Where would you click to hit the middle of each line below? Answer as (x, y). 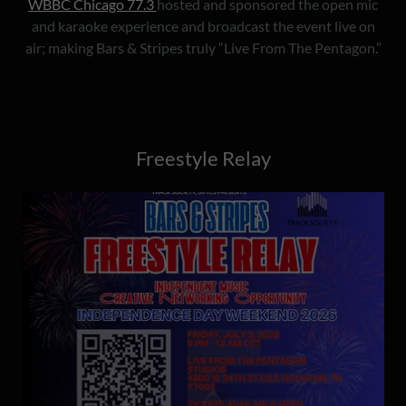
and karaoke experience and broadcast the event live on (203, 25)
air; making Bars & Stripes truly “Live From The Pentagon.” (203, 47)
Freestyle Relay (203, 158)
